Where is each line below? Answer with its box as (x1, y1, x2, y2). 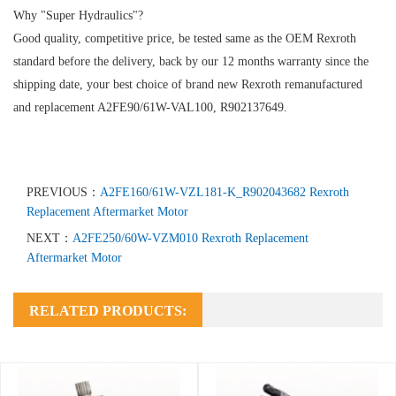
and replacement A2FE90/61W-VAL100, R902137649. (13, 100, 287, 114)
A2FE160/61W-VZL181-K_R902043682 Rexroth (100, 185, 349, 199)
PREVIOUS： (27, 185, 100, 199)
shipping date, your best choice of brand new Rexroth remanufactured (13, 77, 362, 91)
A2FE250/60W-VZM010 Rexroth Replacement (72, 231, 308, 245)
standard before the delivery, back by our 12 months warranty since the (13, 54, 369, 68)
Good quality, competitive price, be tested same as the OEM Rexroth (13, 31, 356, 45)
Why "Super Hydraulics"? (13, 8, 143, 22)
